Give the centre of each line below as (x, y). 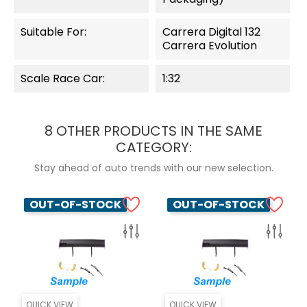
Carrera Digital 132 (211, 32)
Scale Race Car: (63, 79)
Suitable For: (53, 32)
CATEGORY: (153, 148)
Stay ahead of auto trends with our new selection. (153, 168)
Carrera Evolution (209, 46)
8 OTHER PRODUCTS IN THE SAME (153, 131)
